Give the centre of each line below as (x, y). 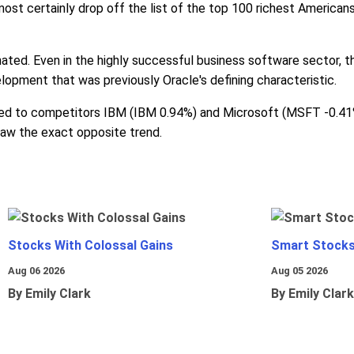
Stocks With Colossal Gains (90, 246)
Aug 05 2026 (299, 271)
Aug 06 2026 (36, 271)
